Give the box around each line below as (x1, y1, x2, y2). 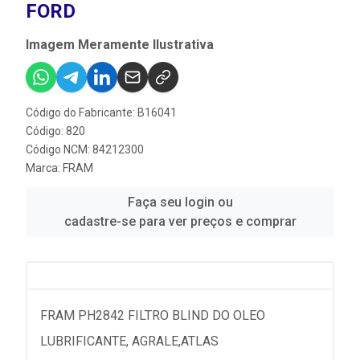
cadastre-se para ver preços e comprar (63, 213, 297, 229)
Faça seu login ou (127, 194, 233, 210)
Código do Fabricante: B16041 (26, 105, 177, 119)
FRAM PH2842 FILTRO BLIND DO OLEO (40, 307, 265, 323)
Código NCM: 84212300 (26, 142, 144, 156)
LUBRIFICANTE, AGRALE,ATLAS (40, 333, 219, 349)
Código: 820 (26, 124, 85, 137)
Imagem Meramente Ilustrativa (26, 36, 214, 52)
